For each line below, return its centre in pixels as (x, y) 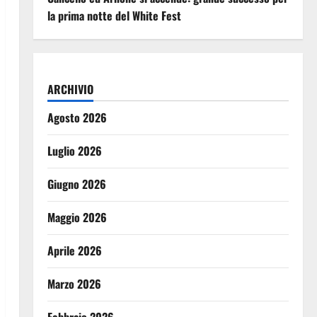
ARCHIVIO (70, 89)
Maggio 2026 (77, 217)
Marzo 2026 (74, 284)
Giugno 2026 (76, 184)
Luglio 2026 (74, 151)
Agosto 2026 (77, 117)
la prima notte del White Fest (114, 16)
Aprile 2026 (74, 250)
